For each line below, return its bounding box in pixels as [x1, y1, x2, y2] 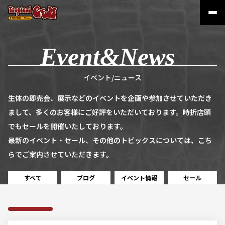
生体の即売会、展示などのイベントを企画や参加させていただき [8, 92, 212, 103]
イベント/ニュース [83, 72, 142, 82]
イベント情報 [121, 173, 157, 182]
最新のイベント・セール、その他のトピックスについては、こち [8, 135, 212, 145]
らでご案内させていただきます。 [8, 149, 113, 159]
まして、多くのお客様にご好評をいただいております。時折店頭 [8, 106, 211, 117]
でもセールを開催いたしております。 [8, 121, 127, 131]
